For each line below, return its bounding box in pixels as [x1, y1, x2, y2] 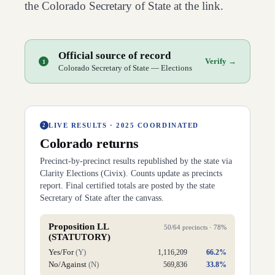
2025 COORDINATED [116, 122, 199, 129]
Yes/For [48, 247, 74, 257]
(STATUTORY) [48, 232, 110, 242]
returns [93, 136, 139, 151]
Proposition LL [48, 222, 109, 231]
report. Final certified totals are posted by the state [40, 181, 215, 190]
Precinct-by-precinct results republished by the [40, 157, 204, 166]
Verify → [205, 56, 236, 66]
